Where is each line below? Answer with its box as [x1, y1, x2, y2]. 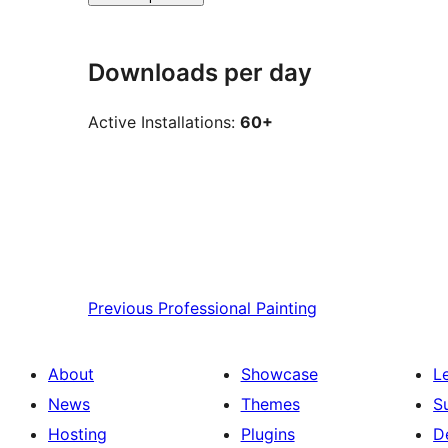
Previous [88, 297, 153, 318]
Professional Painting [158, 297, 317, 318]
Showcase [240, 363, 318, 384]
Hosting [48, 423, 107, 444]
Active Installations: [88, 111, 240, 132]
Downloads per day [88, 58, 312, 88]
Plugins [240, 423, 295, 444]
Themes [240, 393, 300, 414]
